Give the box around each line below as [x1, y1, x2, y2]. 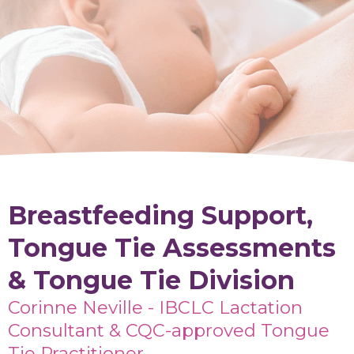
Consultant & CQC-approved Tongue [8, 319, 330, 341]
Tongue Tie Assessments [8, 232, 336, 263]
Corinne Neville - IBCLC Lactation [8, 296, 303, 318]
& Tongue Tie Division [8, 265, 295, 296]
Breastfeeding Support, [8, 200, 313, 231]
